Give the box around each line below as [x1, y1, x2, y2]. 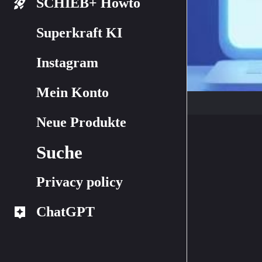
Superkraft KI [36, 25, 122, 40]
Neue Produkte [36, 115, 126, 130]
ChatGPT [36, 204, 95, 219]
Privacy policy [36, 174, 123, 189]
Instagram [36, 55, 98, 70]
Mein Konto [36, 85, 109, 100]
